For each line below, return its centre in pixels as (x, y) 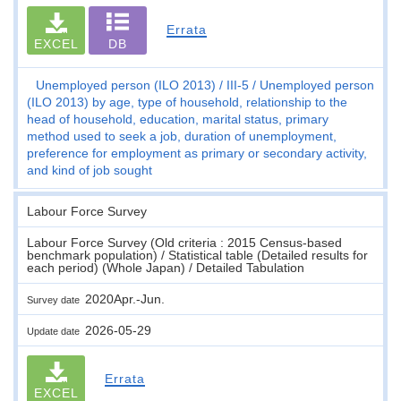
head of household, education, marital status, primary (178, 119)
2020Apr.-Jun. (125, 299)
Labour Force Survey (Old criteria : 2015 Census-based (184, 242)
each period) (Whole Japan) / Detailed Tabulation (166, 267)
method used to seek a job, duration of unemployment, (182, 136)
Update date (56, 331)
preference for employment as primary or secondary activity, (197, 153)
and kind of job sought (90, 170)
